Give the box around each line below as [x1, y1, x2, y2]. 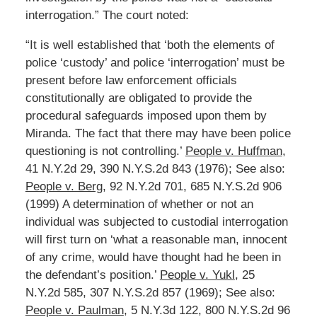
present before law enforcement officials [25, 73, 237, 87]
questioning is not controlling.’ [25, 144, 185, 158]
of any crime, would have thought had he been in [25, 250, 281, 264]
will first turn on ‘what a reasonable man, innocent [25, 232, 287, 246]
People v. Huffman [185, 144, 282, 158]
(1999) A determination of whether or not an [25, 197, 253, 211]
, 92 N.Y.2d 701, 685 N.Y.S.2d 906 [102, 179, 282, 193]
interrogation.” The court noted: [25, 8, 189, 22]
